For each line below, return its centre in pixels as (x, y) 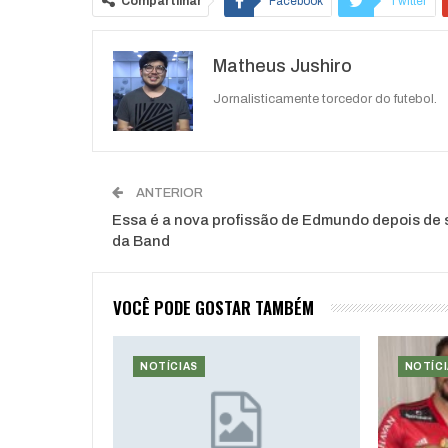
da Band (141, 241)
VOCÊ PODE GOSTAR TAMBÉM (213, 308)
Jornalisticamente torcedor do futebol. (325, 99)
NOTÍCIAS (169, 367)
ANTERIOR (168, 193)
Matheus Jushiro (282, 66)
